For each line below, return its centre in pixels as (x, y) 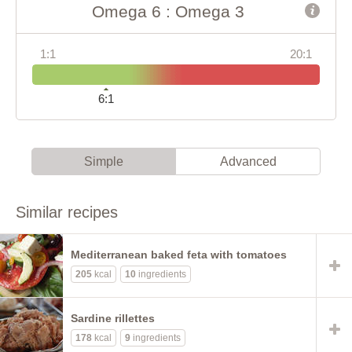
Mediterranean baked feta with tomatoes (179, 254)
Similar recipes (67, 212)
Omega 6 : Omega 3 (168, 11)
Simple (104, 161)
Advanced (248, 161)
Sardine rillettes (113, 318)
